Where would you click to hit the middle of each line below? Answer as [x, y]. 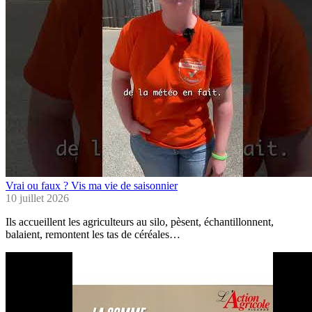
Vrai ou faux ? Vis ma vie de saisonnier [92, 186]
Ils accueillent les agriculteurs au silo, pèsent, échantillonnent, [140, 222]
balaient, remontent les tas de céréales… [93, 235]
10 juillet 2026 [37, 198]
